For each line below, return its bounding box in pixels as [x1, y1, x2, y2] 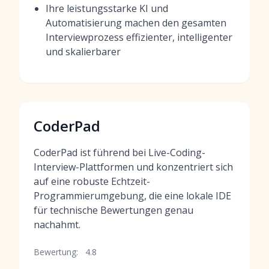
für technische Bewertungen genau [34, 204, 193, 217]
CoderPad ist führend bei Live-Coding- [34, 146, 205, 159]
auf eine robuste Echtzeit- [34, 175, 150, 188]
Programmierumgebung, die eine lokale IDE [34, 189, 231, 202]
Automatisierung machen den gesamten [46, 16, 226, 29]
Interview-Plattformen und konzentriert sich [34, 160, 233, 174]
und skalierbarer [46, 45, 121, 58]
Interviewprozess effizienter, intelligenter [46, 31, 232, 44]
